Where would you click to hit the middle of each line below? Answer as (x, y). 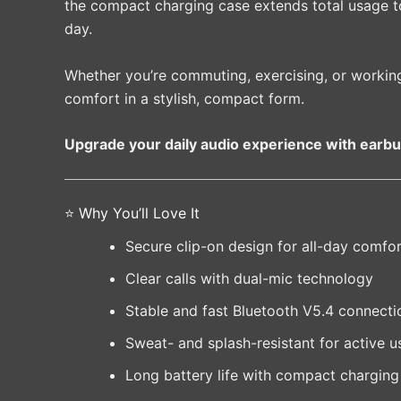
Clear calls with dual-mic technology (249, 278)
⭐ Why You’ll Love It (132, 213)
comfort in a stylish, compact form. (184, 98)
